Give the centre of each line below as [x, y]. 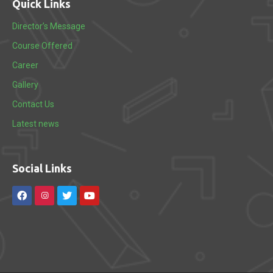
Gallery [25, 85]
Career [25, 65]
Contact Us [33, 104]
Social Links [42, 168]
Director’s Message [49, 26]
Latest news [36, 124]
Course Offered [42, 46]
